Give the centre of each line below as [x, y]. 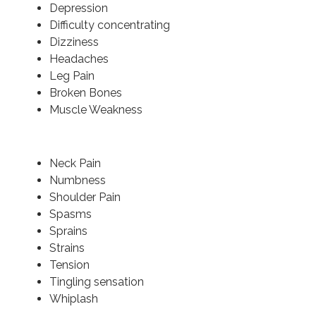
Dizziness [74, 42]
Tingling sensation [97, 281]
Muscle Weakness [96, 109]
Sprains [68, 231]
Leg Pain [72, 75]
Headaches [79, 59]
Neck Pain [75, 163]
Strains [67, 248]
